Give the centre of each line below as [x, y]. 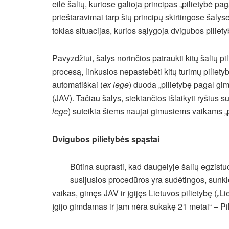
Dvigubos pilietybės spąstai [106, 139]
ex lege [116, 85]
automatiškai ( [77, 85]
